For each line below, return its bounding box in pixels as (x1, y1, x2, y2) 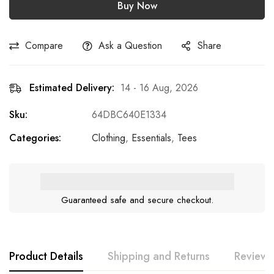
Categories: (9, 130, 61, 145)
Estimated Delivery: (29, 80, 114, 95)
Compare (25, 38, 63, 53)
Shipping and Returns (108, 248, 210, 264)
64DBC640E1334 (92, 107, 166, 122)
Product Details (9, 248, 83, 264)
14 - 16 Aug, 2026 (120, 80, 198, 95)
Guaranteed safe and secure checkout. (61, 193, 213, 207)
